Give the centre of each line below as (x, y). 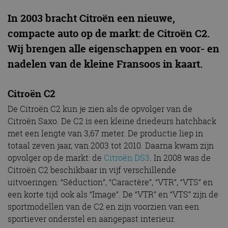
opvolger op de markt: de (56, 158)
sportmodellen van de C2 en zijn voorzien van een (103, 207)
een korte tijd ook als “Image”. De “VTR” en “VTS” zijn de (113, 195)
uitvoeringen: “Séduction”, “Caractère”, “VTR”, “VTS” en (110, 182)
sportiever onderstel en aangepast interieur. (92, 219)
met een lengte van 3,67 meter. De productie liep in (105, 134)
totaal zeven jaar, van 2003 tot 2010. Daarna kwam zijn (111, 146)
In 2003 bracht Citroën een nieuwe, (91, 18)
